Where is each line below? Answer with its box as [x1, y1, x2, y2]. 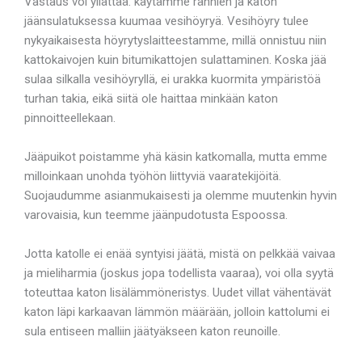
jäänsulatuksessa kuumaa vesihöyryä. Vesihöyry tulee [24, 13, 309, 28]
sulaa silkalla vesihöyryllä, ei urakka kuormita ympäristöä [24, 71, 321, 86]
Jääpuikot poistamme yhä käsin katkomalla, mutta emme [24, 149, 327, 164]
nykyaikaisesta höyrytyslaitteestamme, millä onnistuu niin [24, 32, 326, 48]
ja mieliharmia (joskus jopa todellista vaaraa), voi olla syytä [24, 265, 334, 280]
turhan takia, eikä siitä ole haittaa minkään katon [24, 90, 278, 106]
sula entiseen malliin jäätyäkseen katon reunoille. [24, 323, 280, 339]
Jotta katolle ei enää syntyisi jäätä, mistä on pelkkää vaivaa [24, 246, 335, 261]
